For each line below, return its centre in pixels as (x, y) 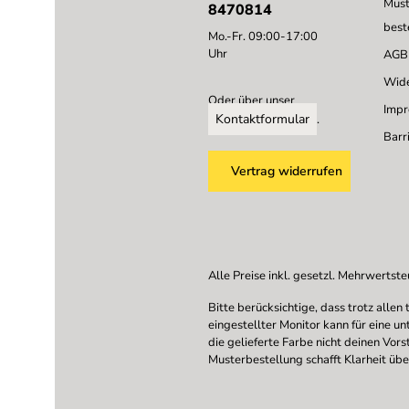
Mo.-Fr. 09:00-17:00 (263, 37)
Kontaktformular (262, 120)
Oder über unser (252, 101)
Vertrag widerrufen (287, 172)
